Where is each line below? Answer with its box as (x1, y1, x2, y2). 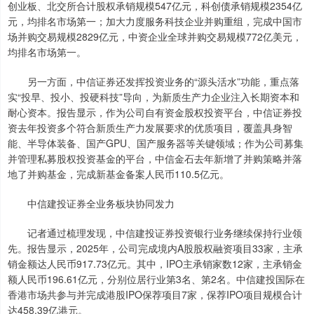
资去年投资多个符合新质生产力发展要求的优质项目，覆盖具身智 (8, 121, 292, 135)
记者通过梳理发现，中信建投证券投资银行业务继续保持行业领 (8, 226, 302, 240)
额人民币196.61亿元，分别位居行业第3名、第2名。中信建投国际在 (8, 272, 305, 287)
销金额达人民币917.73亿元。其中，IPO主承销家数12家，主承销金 (8, 257, 302, 271)
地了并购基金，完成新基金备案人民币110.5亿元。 (8, 167, 229, 182)
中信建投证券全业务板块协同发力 (8, 196, 175, 211)
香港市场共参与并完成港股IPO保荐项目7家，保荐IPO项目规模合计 (8, 287, 302, 302)
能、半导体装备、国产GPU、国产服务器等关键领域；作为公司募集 (8, 136, 303, 151)
